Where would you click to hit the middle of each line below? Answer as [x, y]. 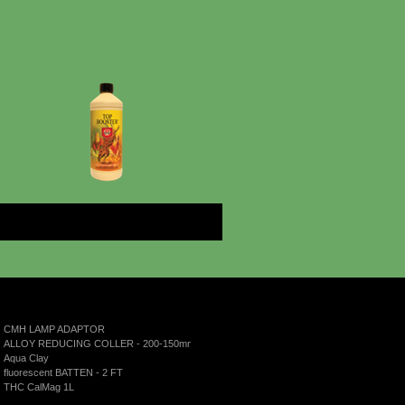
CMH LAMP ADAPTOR [55, 329]
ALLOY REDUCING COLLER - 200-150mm [100, 344]
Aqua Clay [27, 358]
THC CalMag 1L [39, 387]
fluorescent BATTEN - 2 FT [64, 372]
